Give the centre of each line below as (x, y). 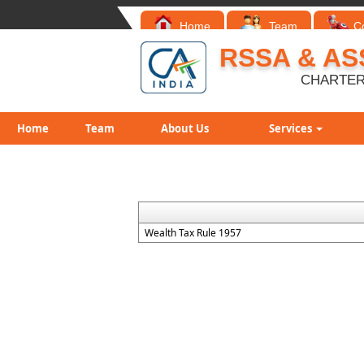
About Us (185, 128)
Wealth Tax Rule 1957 (193, 233)
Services (292, 128)
